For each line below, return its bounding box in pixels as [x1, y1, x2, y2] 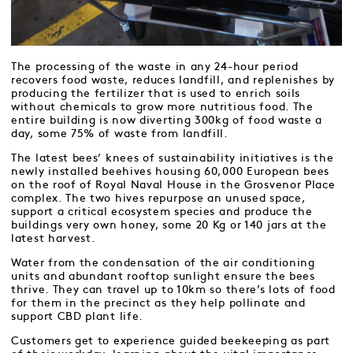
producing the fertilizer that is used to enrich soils [11, 88, 301, 99]
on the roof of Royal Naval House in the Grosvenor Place [11, 180, 336, 191]
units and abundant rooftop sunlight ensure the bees [11, 271, 315, 282]
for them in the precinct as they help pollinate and [11, 298, 306, 309]
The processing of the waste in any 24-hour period [11, 61, 299, 72]
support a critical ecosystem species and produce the [11, 206, 313, 217]
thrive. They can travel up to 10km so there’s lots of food [11, 284, 336, 295]
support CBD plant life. [11, 311, 144, 322]
